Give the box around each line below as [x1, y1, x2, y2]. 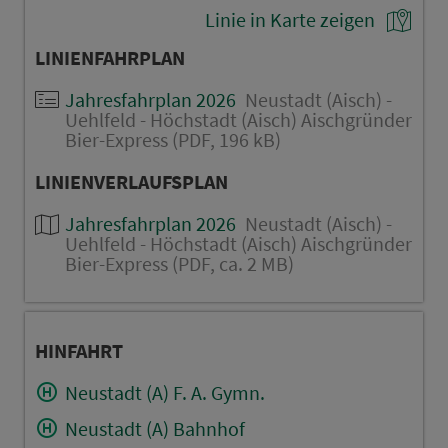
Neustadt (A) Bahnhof [64, 415, 245, 441]
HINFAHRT [34, 337, 123, 363]
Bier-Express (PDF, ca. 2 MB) [64, 250, 294, 276]
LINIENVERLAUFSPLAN [34, 168, 228, 194]
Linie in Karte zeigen [205, 6, 376, 32]
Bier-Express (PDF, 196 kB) [64, 126, 281, 152]
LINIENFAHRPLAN [34, 44, 185, 70]
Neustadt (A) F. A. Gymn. [64, 379, 265, 405]
